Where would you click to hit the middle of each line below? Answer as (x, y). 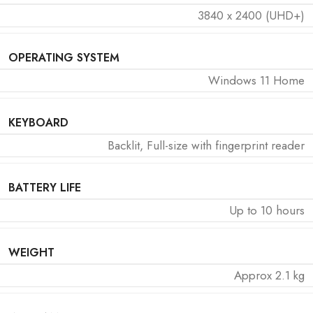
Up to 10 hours (267, 210)
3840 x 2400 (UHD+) (251, 15)
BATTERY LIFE (45, 187)
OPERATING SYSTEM (64, 57)
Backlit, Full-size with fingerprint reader (206, 145)
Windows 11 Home (256, 80)
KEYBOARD (38, 122)
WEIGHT (31, 252)
